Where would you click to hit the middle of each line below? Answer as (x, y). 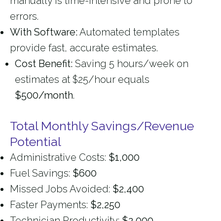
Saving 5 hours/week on (130, 64)
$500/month (44, 95)
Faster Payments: (50, 205)
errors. (24, 17)
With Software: (44, 32)
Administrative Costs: (59, 158)
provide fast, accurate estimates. (84, 48)
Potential (36, 142)
